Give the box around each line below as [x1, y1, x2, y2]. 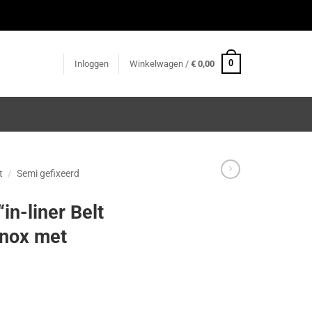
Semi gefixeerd [17, 168, 80, 179]
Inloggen [74, 58, 109, 69]
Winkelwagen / [129, 58, 191, 69]
